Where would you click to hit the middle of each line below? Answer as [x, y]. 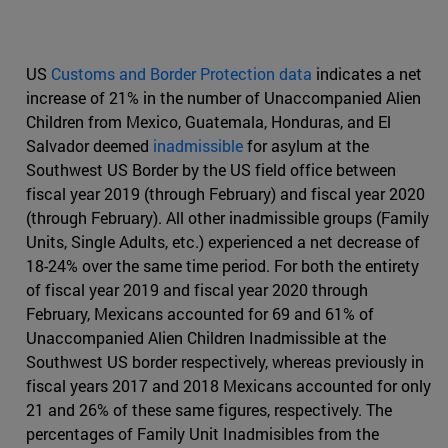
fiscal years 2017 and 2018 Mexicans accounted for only [228, 386]
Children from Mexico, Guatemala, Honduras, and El [208, 122]
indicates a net [367, 74]
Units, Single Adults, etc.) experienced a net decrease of [223, 242]
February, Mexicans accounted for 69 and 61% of [200, 314]
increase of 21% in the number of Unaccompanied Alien [223, 98]
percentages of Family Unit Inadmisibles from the [202, 434]
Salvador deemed [89, 146]
